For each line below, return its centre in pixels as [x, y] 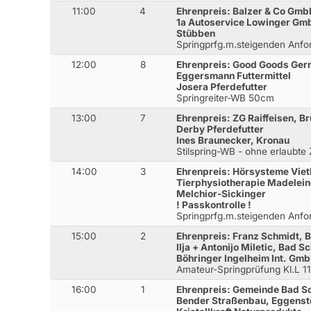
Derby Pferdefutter [220, 129]
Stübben [196, 33]
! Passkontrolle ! [214, 204]
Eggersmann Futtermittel [234, 75]
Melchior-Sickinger [221, 193]
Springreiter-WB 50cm [226, 98]
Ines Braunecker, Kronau [233, 140]
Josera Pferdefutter [222, 86]
